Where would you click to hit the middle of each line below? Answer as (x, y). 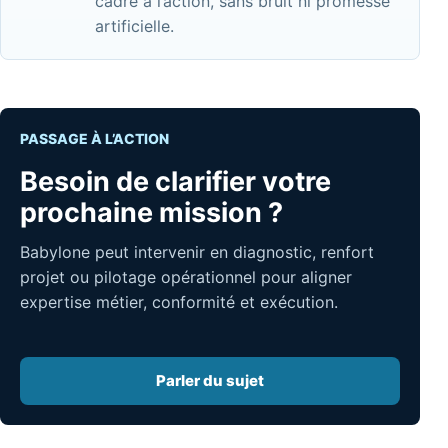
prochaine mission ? (151, 212)
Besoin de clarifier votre (175, 181)
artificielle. (134, 25)
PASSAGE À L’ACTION (94, 138)
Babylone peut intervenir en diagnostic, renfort (197, 251)
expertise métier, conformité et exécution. (179, 301)
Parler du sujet (210, 380)
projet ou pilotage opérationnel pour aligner (186, 276)
